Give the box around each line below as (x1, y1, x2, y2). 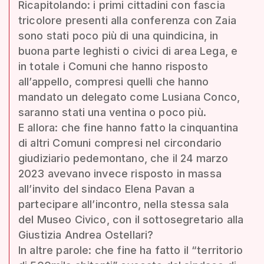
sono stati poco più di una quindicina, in (18, 29, 219, 42)
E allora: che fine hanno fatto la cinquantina (18, 121, 239, 134)
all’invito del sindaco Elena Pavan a (18, 182, 194, 195)
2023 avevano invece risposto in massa (18, 167, 222, 180)
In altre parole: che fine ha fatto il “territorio (18, 243, 243, 256)
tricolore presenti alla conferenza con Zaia (18, 14, 236, 27)
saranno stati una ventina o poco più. (18, 105, 206, 118)
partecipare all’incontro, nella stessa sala (18, 197, 229, 210)
